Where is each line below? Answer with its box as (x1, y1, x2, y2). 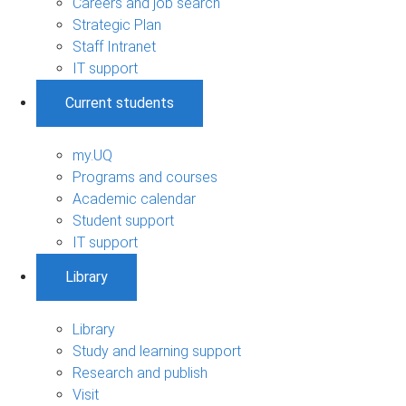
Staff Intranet (72, 37, 156, 55)
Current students (65, 93, 174, 111)
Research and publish (72, 363, 208, 382)
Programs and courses (72, 168, 217, 186)
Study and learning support (72, 342, 241, 360)
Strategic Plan (72, 15, 161, 34)
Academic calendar (72, 189, 196, 208)
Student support (72, 211, 174, 229)
